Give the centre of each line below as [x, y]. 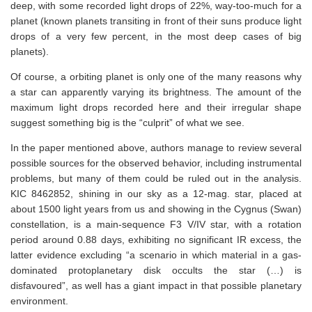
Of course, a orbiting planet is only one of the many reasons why [156, 76]
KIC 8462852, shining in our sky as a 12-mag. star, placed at [156, 193]
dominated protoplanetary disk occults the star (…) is [156, 270]
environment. [39, 301]
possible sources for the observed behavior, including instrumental [156, 163]
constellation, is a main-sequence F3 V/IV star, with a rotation [156, 224]
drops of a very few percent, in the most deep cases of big [156, 36]
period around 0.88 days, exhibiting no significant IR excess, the [156, 239]
